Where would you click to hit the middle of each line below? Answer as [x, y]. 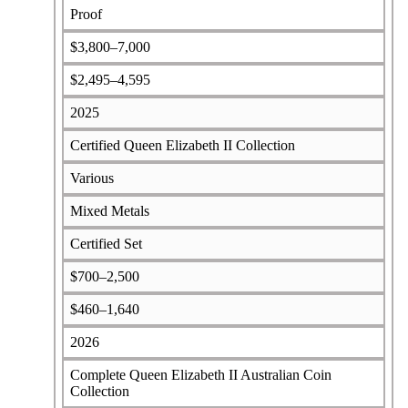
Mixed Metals [109, 210]
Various [92, 178]
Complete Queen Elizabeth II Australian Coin [200, 374]
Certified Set [106, 243]
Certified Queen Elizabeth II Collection [182, 145]
